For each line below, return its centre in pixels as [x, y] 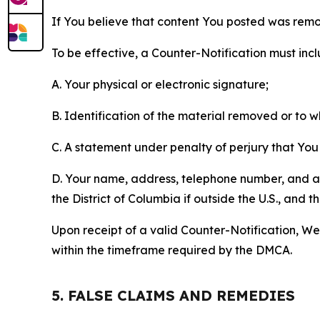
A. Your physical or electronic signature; [160, 85]
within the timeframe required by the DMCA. [172, 250]
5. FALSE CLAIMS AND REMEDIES [173, 296]
